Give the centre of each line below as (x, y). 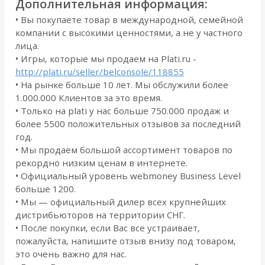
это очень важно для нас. (71, 254)
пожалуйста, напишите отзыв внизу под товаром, (126, 241)
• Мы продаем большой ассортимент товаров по (124, 150)
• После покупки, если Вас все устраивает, (108, 228)
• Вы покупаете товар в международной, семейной (129, 20)
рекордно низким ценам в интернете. (101, 163)
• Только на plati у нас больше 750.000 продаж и (122, 111)
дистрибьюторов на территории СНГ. (100, 215)
